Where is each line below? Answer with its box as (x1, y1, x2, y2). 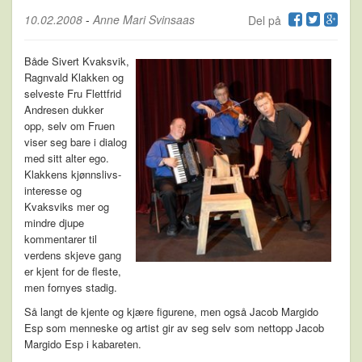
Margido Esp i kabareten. (24, 335, 141, 351)
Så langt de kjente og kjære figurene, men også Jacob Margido (24, 303, 318, 319)
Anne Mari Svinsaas (93, 11, 195, 27)
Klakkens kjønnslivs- (24, 166, 121, 182)
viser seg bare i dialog (24, 133, 127, 149)
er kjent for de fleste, (24, 263, 121, 279)
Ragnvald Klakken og (24, 69, 124, 85)
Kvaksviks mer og (24, 198, 109, 214)
